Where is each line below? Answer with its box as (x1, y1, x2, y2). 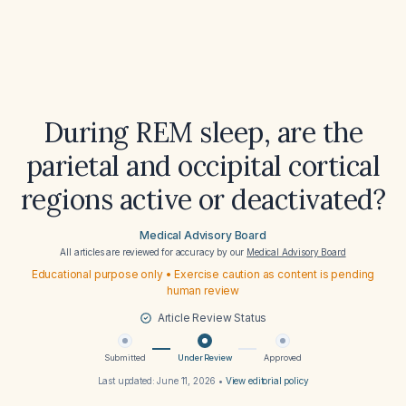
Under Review (178, 353, 232, 362)
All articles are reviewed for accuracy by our (60, 246, 247, 257)
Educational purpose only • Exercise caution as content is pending (31, 267, 375, 281)
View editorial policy (225, 375, 309, 386)
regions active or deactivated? (20, 182, 386, 217)
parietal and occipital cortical (25, 149, 381, 183)
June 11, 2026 (157, 375, 217, 386)
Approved (264, 353, 303, 362)
